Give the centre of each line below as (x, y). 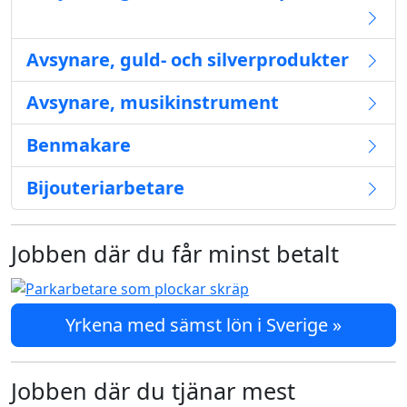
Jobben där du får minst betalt (175, 253)
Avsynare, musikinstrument (153, 102)
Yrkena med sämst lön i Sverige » (203, 325)
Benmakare (79, 145)
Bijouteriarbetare (105, 188)
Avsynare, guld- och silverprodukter (188, 60)
